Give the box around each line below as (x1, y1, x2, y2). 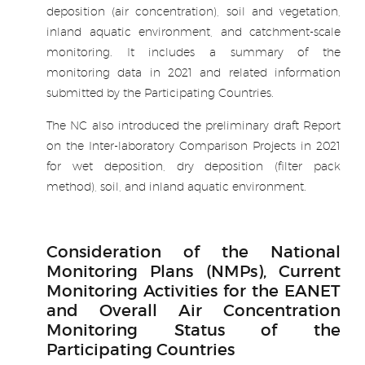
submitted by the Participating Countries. (46, 86, 275, 100)
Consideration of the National (46, 242, 341, 262)
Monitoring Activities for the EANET (46, 281, 341, 301)
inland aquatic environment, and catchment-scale (46, 25, 341, 39)
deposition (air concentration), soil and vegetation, (46, 5, 341, 19)
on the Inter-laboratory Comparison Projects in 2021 (46, 139, 341, 153)
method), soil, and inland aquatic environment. (46, 180, 307, 194)
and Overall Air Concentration (46, 301, 341, 321)
